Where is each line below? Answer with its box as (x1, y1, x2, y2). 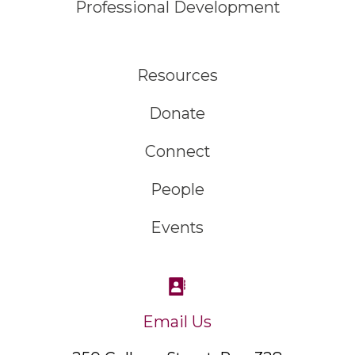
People (150, 180, 204, 200)
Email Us (143, 311, 212, 331)
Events (151, 218, 204, 238)
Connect (144, 142, 210, 162)
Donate (149, 104, 206, 124)
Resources (136, 66, 218, 86)
